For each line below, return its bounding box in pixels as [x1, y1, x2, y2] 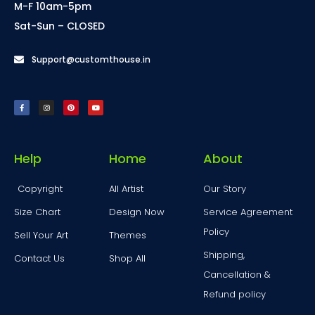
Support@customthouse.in [31, 53, 150, 65]
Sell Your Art [14, 228, 68, 242]
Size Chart [14, 205, 60, 219]
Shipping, [203, 247, 245, 262]
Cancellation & [203, 267, 271, 281]
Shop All [108, 251, 146, 265]
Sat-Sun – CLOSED [14, 18, 105, 33]
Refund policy [203, 287, 266, 301]
